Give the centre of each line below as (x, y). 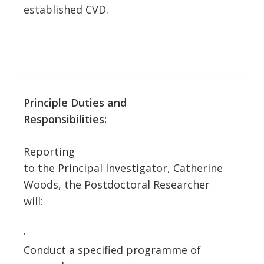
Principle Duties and (75, 103)
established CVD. (66, 9)
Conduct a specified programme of (112, 250)
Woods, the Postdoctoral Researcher (117, 184)
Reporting (49, 151)
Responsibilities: (65, 119)
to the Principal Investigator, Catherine (123, 168)
